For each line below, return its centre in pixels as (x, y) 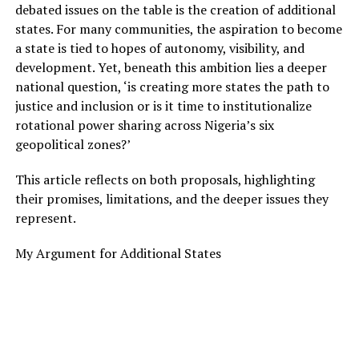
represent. (45, 218)
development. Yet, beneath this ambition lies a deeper (171, 67)
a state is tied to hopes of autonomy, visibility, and (159, 48)
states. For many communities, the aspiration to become (178, 28)
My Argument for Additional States (118, 253)
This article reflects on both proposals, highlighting (165, 179)
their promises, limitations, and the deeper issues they (171, 198)
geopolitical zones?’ (73, 144)
